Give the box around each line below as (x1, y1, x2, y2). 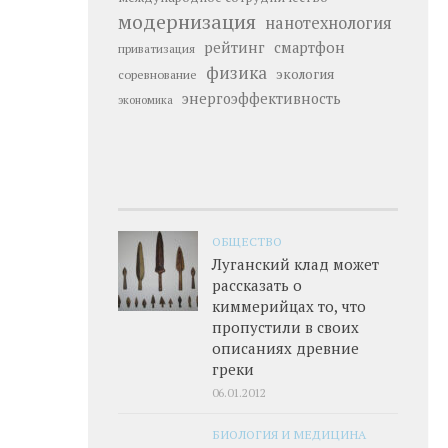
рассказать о (212, 275, 302, 295)
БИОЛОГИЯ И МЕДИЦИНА (212, 426, 366, 442)
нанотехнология (265, 12, 392, 34)
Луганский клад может (212, 254, 379, 274)
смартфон (274, 38, 345, 57)
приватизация (118, 41, 195, 56)
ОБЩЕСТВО (212, 233, 282, 249)
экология (276, 65, 334, 83)
